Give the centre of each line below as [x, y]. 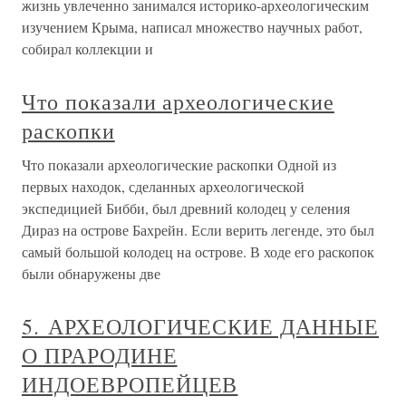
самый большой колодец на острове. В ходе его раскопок [198, 252]
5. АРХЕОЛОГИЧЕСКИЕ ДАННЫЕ [200, 327]
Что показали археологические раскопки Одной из [179, 165]
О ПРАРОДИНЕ [100, 356]
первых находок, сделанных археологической [163, 187]
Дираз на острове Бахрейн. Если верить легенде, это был [198, 230]
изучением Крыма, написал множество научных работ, [192, 27]
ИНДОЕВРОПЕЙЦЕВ [130, 385]
